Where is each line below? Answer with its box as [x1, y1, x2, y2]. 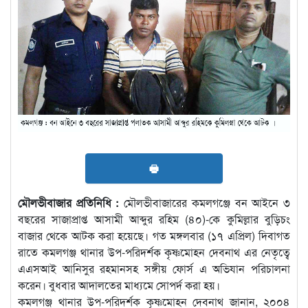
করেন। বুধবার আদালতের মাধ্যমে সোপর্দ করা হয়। [18, 276, 220, 293]
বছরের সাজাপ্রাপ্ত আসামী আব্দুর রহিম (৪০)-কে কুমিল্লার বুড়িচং [18, 210, 290, 227]
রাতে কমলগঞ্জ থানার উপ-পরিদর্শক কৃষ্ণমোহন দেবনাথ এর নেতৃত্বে [18, 243, 290, 260]
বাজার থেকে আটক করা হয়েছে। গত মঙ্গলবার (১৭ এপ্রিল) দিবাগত [18, 227, 290, 243]
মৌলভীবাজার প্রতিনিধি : [18, 194, 120, 210]
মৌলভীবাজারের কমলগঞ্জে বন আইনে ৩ [119, 194, 291, 210]
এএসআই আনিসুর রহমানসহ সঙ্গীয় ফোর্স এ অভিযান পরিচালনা [18, 260, 290, 276]
